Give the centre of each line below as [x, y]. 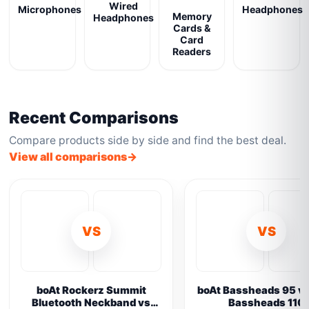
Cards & [192, 28]
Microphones [50, 9]
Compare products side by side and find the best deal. [148, 140]
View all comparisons [68, 157]
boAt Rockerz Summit [91, 290]
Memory [192, 16]
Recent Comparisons [94, 118]
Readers [192, 51]
